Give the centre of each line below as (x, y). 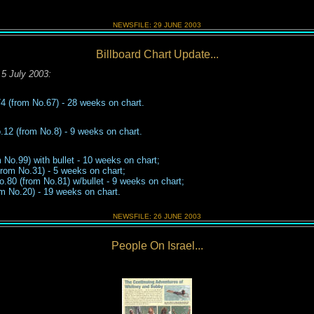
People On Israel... (157, 246)
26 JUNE (169, 216)
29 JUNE (169, 25)
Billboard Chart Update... (157, 54)
